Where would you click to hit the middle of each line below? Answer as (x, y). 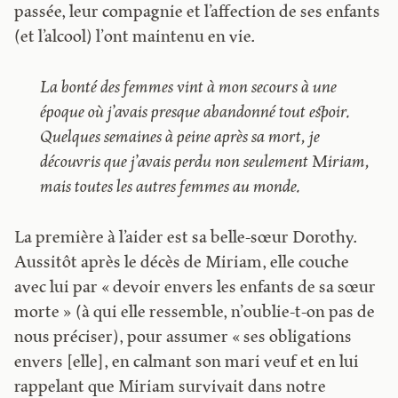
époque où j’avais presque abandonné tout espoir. (195, 113)
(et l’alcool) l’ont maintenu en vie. (135, 38)
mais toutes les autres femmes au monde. (170, 187)
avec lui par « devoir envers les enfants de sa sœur (195, 288)
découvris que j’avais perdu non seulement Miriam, (204, 163)
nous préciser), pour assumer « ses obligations (183, 338)
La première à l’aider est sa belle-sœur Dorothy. (186, 238)
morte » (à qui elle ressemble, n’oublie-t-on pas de (195, 313)
